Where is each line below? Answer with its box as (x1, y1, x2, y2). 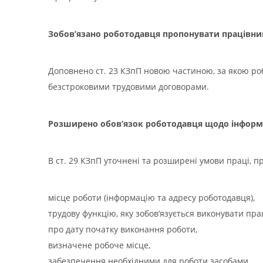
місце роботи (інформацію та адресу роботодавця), (48, 192, 255, 203)
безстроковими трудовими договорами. (48, 81, 209, 92)
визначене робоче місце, (48, 240, 150, 251)
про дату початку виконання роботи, (48, 224, 197, 235)
